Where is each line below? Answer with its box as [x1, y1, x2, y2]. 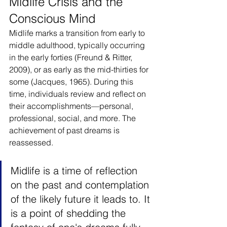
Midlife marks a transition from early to [9, 28, 147, 38]
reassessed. [9, 137, 53, 147]
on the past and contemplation [11, 178, 152, 191]
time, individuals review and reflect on [9, 89, 148, 99]
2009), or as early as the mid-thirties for [9, 64, 150, 74]
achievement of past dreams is [9, 125, 122, 135]
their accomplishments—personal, [9, 101, 135, 111]
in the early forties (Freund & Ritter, [9, 52, 134, 62]
